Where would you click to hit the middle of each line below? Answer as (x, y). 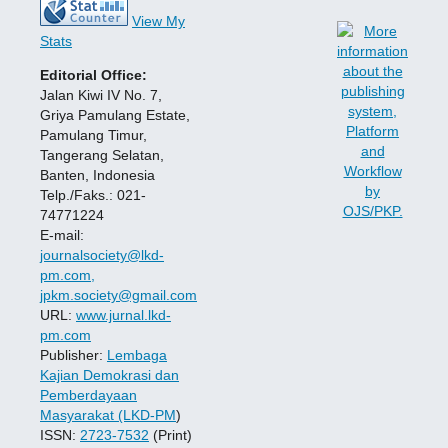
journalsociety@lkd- (102, 254)
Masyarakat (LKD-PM (108, 414)
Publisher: (73, 354)
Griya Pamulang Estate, (115, 114)
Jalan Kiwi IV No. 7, (101, 94)
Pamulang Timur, (93, 134)
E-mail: (62, 234)
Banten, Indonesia (97, 174)
